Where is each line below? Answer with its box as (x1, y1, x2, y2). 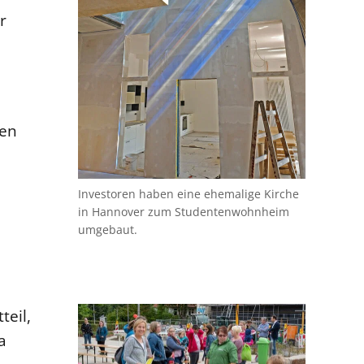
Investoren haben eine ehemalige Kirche (78, 185, 300, 201)
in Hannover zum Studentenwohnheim (78, 203, 290, 219)
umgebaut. (78, 221, 138, 237)
